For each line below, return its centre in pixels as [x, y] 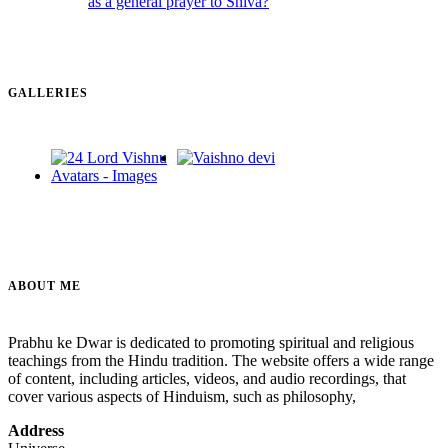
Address [36, 431]
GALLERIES [48, 93]
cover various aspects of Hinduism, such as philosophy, [182, 397]
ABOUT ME [44, 286]
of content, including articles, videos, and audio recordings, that [207, 379]
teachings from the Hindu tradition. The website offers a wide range [221, 361]
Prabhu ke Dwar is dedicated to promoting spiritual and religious [211, 343]
